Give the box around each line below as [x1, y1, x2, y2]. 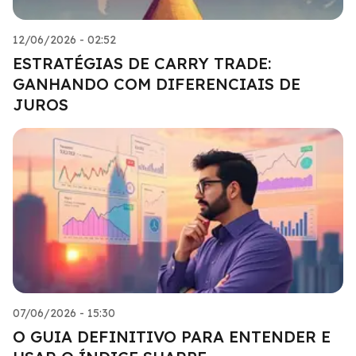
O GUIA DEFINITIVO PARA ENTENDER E [13, 326, 331, 346]
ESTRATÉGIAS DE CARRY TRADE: [13, 52, 271, 73]
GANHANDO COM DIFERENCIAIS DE [13, 73, 300, 94]
